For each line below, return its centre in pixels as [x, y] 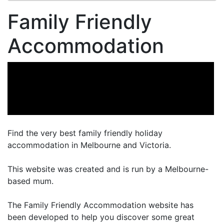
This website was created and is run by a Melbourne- [108, 169]
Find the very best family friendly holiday [85, 133]
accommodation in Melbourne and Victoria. [89, 145]
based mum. [30, 181]
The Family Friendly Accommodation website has [100, 205]
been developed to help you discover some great [101, 217]
